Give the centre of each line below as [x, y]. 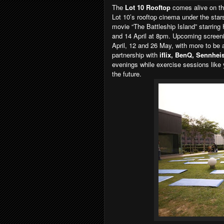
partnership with [135, 54]
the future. [127, 73]
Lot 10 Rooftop [148, 7]
